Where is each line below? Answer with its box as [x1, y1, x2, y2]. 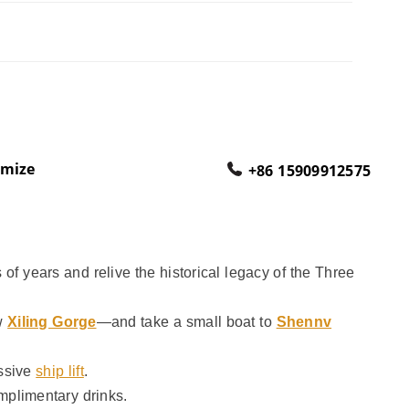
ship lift [36, 363, 84, 379]
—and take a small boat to [96, 314, 277, 330]
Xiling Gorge [7, 314, 97, 330]
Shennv [276, 314, 332, 330]
